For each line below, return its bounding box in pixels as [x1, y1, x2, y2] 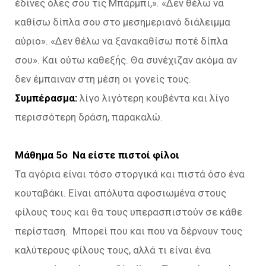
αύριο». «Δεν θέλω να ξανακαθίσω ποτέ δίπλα [15, 35, 228, 47]
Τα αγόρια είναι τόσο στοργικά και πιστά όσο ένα [15, 168, 245, 180]
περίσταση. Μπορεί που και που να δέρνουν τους [15, 225, 242, 237]
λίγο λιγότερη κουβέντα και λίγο [77, 92, 230, 104]
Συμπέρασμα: [15, 92, 77, 104]
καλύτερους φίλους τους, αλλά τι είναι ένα [15, 244, 211, 256]
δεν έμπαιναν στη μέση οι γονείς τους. [15, 73, 191, 85]
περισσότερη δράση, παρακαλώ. [15, 111, 163, 123]
